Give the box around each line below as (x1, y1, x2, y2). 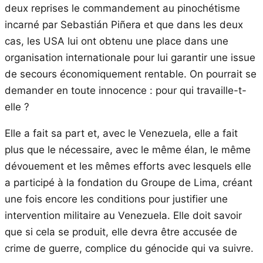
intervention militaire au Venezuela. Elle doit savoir (5, 209, 242, 221)
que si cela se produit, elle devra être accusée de (5, 225, 237, 238)
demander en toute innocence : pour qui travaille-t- (5, 84, 247, 96)
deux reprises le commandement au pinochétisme (5, 2, 240, 14)
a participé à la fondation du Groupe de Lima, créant (5, 176, 252, 188)
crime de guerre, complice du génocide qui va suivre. (5, 242, 254, 254)
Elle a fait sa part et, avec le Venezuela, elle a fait (5, 127, 238, 139)
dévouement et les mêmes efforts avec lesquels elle (5, 160, 251, 172)
